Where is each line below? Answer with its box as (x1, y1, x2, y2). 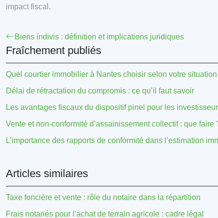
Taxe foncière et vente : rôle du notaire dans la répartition (6, 193, 200, 201)
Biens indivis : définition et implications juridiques (15, 33, 184, 41)
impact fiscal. (6, 2, 51, 11)
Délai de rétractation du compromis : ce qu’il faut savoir (6, 87, 194, 95)
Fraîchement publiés (6, 44, 101, 56)
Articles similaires (6, 167, 88, 180)
